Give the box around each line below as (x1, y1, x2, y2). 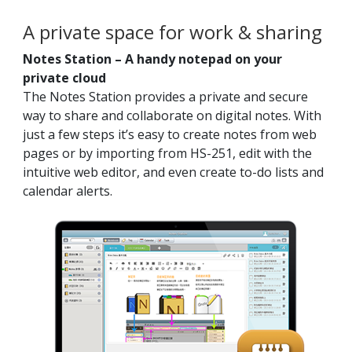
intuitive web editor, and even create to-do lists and (23, 163, 324, 181)
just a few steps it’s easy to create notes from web (23, 126, 317, 144)
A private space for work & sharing (23, 19, 322, 46)
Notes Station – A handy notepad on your (23, 50, 282, 68)
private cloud (23, 69, 106, 87)
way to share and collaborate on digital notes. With (23, 107, 321, 125)
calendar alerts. (23, 182, 112, 200)
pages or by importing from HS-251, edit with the (23, 145, 312, 163)
